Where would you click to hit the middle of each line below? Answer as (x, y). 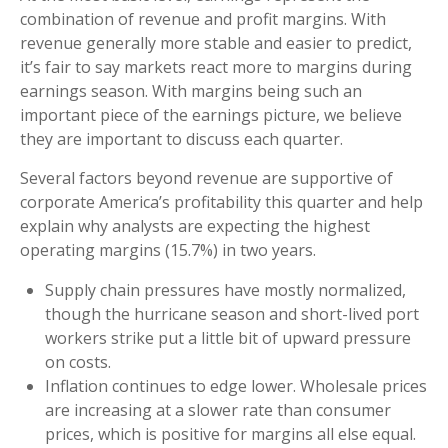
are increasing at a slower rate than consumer (218, 410)
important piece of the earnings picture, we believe (211, 115)
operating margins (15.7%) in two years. (168, 250)
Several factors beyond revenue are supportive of (206, 178)
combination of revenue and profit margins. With (203, 19)
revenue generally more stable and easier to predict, (216, 43)
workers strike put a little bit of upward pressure (228, 338)
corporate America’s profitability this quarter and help (221, 202)
